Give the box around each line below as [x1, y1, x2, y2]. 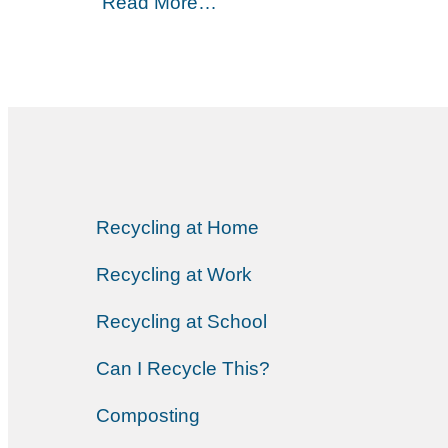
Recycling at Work [96, 264, 252, 286]
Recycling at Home [96, 217, 259, 239]
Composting [96, 405, 200, 427]
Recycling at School [96, 311, 267, 333]
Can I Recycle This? [96, 358, 270, 380]
